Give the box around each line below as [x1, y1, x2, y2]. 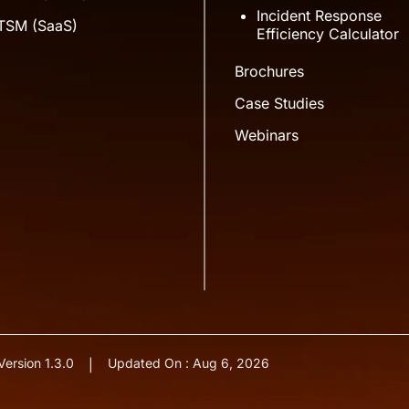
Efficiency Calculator [257, 24, 399, 43]
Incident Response [257, 5, 382, 25]
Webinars [235, 125, 299, 144]
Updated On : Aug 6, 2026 [108, 355, 269, 371]
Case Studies [235, 93, 324, 112]
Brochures [235, 61, 304, 80]
